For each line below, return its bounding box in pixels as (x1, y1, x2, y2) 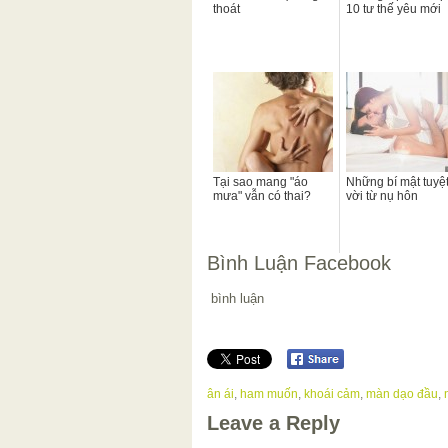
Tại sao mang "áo (213, 175, 308, 190)
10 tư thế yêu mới (346, 2, 441, 17)
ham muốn (240, 386, 298, 401)
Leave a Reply (207, 411, 340, 434)
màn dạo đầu (366, 386, 438, 401)
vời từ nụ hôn (346, 189, 418, 204)
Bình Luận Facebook (207, 252, 391, 275)
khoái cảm (304, 386, 360, 401)
